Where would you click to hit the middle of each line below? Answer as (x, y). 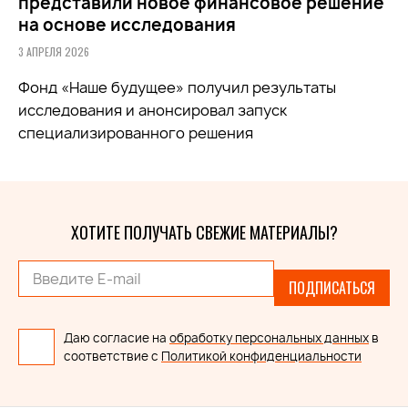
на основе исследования (127, 25)
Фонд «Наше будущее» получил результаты (177, 88)
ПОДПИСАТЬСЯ (332, 288)
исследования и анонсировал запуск (153, 111)
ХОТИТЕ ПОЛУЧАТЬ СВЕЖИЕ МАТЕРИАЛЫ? (204, 233)
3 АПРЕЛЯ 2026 (54, 52)
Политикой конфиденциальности (261, 357)
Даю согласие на (117, 338)
